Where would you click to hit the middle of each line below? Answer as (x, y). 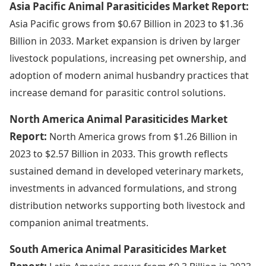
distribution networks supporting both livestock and (127, 205)
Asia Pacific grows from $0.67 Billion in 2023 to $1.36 (126, 23)
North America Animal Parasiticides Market (118, 119)
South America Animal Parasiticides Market (118, 249)
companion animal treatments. (79, 222)
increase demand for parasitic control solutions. (118, 92)
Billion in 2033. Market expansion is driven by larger (125, 41)
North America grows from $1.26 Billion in (143, 136)
